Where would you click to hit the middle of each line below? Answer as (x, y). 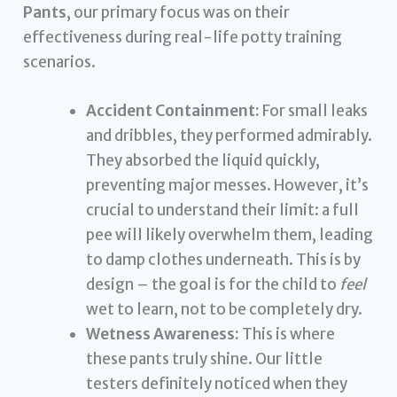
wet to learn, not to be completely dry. (225, 310)
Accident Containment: (173, 111)
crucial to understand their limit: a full (223, 210)
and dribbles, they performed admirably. (230, 136)
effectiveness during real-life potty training (183, 37)
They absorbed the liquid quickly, (203, 161)
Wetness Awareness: (163, 335)
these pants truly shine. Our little (205, 359)
